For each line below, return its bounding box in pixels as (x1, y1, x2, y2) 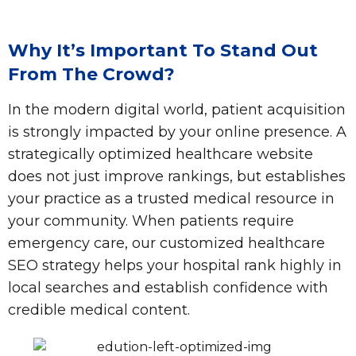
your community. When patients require (8, 211, 294, 230)
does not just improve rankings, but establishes (8, 167, 346, 185)
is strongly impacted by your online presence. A (8, 122, 346, 141)
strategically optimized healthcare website (8, 145, 313, 163)
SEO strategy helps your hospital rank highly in (8, 256, 342, 274)
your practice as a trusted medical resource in (8, 189, 335, 207)
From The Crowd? (8, 63, 175, 85)
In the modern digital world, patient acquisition (8, 100, 346, 118)
